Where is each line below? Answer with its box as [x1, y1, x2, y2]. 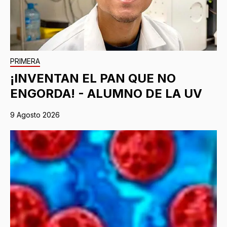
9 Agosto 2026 [10, 110, 60, 119]
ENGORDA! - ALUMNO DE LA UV [10, 86, 202, 101]
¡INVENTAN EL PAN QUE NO [10, 70, 176, 86]
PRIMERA [10, 56, 40, 65]
